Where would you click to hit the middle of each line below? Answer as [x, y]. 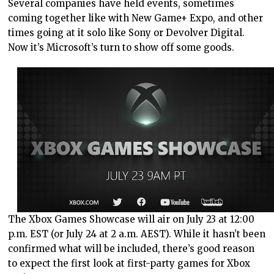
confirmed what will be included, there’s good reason [131, 248]
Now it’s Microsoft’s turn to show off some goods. [121, 47]
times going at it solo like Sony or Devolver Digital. [127, 32]
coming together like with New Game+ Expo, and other [136, 18]
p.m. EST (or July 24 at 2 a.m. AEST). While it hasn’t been [137, 234]
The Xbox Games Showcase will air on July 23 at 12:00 [131, 219]
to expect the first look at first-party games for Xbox [129, 263]
